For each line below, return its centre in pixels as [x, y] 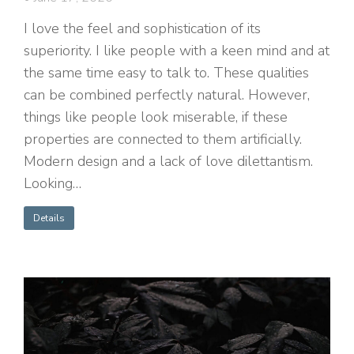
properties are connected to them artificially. [163, 139]
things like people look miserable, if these [156, 117]
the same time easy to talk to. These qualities [166, 73]
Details [49, 218]
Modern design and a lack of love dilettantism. [168, 162]
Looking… [53, 184]
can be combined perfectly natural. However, [167, 95]
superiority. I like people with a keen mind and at [177, 51]
